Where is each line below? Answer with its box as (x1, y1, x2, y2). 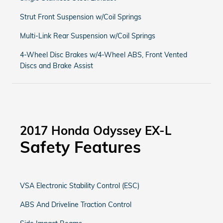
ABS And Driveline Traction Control (20, 200, 131, 209)
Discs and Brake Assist (20, 61, 93, 70)
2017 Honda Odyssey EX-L (20, 123, 171, 138)
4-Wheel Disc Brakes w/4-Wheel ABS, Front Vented (20, 50, 187, 59)
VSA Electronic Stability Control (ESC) (20, 181, 139, 190)
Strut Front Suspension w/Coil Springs (20, 12, 141, 21)
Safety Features (20, 137, 141, 157)
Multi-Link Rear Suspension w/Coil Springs (20, 31, 155, 40)
